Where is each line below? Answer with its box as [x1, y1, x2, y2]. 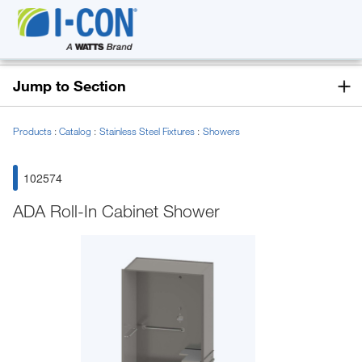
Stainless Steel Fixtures [99, 124, 197, 137]
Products [13, 124, 54, 137]
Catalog [59, 124, 94, 137]
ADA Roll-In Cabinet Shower [13, 200, 220, 221]
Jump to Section [13, 77, 126, 95]
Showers [203, 124, 240, 137]
